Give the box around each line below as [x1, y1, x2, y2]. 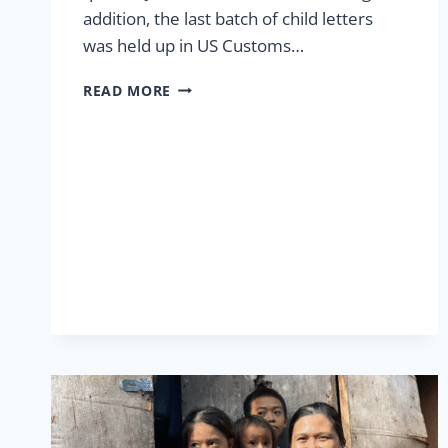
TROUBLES [170, 96, 248, 116]
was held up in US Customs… [83, 33, 304, 57]
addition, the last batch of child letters [83, 6, 373, 30]
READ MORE [83, 80, 172, 100]
